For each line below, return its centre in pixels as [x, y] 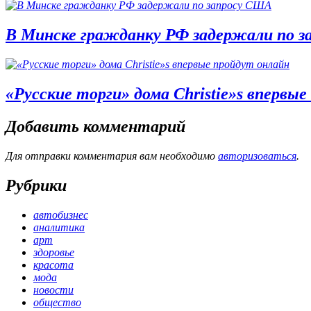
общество [57, 302]
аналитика [59, 227]
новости [53, 289]
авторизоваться [257, 155]
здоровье [54, 252]
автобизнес [61, 215]
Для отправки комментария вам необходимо [112, 155]
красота [53, 264]
